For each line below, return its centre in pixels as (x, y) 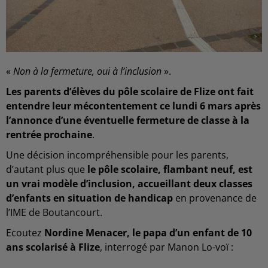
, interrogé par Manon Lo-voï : (167, 247)
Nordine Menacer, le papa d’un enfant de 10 (148, 233)
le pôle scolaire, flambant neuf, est (170, 169)
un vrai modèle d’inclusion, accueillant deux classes (129, 184)
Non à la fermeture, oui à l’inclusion (87, 71)
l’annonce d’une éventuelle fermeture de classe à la (128, 120)
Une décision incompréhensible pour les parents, (117, 155)
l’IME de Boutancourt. (54, 212)
